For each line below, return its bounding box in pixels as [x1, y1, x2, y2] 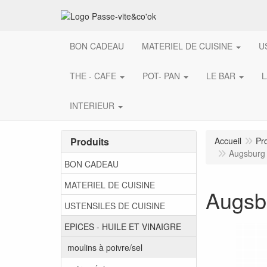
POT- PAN [142, 70, 180, 82]
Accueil [215, 135, 241, 147]
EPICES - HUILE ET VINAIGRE [64, 220, 181, 232]
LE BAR [206, 70, 235, 82]
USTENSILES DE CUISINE [64, 199, 165, 212]
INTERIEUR [70, 100, 114, 112]
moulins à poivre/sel [67, 241, 142, 253]
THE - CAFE [70, 70, 116, 82]
